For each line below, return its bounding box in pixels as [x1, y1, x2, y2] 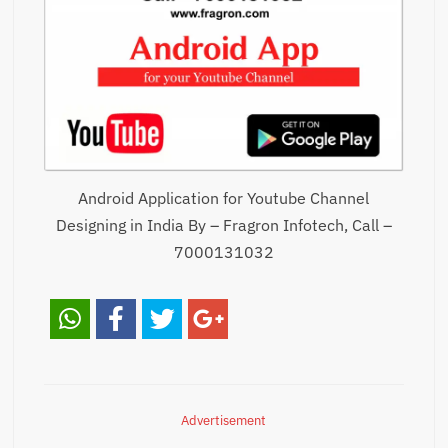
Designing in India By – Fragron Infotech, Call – [55, 215, 392, 236]
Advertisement [181, 412, 267, 430]
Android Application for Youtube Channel [78, 188, 370, 209]
